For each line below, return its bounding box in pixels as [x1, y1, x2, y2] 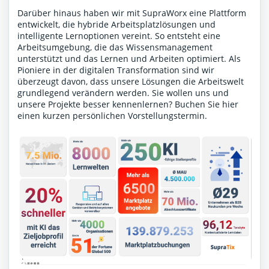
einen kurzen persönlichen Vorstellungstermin [17, 110, 205, 122]
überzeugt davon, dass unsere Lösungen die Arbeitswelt [17, 76, 244, 88]
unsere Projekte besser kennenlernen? [17, 98, 175, 110]
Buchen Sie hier [175, 98, 238, 110]
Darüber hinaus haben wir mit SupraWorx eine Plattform [17, 7, 246, 19]
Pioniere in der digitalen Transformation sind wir [17, 64, 214, 76]
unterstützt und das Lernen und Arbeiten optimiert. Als [17, 53, 241, 65]
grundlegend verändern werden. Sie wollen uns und [17, 87, 229, 99]
